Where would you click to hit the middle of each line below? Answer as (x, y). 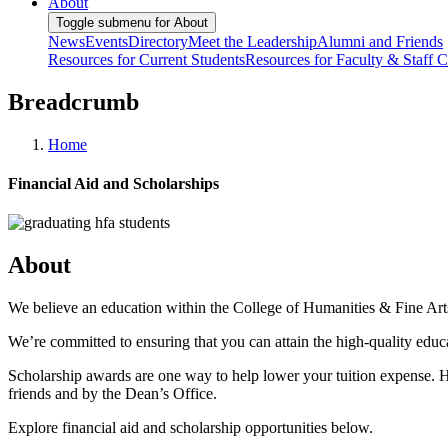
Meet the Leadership (252, 41)
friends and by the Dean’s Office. (112, 393)
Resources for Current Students (146, 59)
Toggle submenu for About (132, 22)
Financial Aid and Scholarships (113, 183)
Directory (158, 41)
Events (106, 41)
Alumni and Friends (380, 41)
